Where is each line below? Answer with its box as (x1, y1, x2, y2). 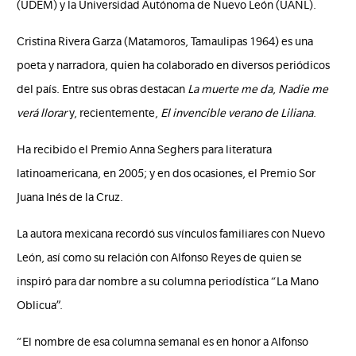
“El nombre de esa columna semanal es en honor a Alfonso (17, 335, 309, 349)
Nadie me (278, 83, 329, 96)
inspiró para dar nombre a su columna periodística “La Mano (17, 275, 319, 288)
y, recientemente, (67, 106, 161, 120)
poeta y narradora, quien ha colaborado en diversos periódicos (17, 59, 331, 72)
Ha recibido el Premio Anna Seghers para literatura (17, 143, 273, 157)
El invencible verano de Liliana (161, 106, 314, 120)
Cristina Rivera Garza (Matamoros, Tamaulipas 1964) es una (17, 35, 314, 48)
